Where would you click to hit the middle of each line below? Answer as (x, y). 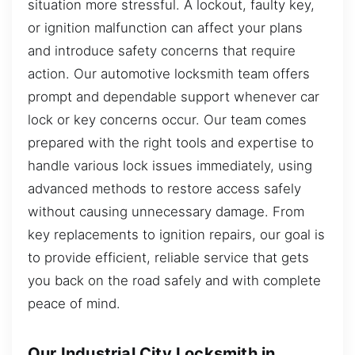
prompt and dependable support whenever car (174, 96)
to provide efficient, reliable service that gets (168, 257)
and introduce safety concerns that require (162, 50)
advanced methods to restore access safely (164, 188)
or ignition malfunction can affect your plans (165, 27)
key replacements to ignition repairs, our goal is (176, 234)
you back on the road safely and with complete (174, 280)
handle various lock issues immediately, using (170, 165)
